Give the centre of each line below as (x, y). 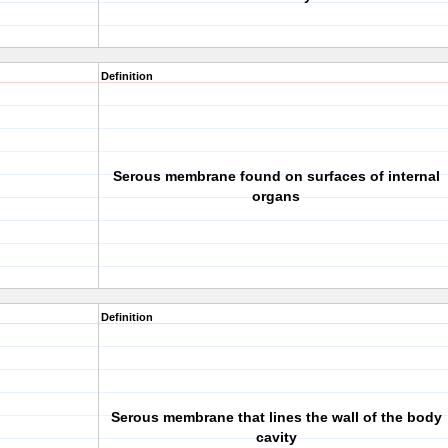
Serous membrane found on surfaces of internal (276, 176)
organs (276, 196)
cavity (276, 437)
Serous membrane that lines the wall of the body (276, 417)
